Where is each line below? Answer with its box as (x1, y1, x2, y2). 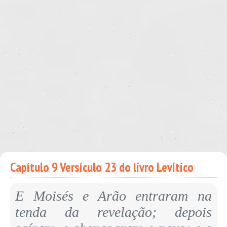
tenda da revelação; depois (15, 204, 212, 220)
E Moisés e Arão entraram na (15, 188, 212, 204)
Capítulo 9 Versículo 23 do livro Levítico (10, 159, 194, 175)
